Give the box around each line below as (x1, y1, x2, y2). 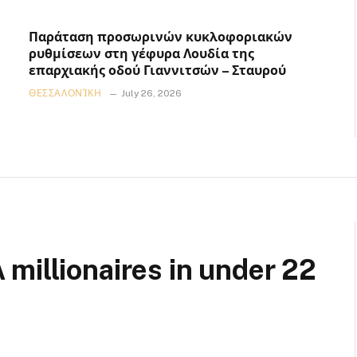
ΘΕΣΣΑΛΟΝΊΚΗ (29, 88, 102, 100)
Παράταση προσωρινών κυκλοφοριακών (29, 29, 292, 45)
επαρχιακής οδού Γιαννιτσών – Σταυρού (29, 63, 286, 79)
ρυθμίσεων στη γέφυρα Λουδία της (29, 46, 254, 62)
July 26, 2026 (120, 88, 182, 100)
